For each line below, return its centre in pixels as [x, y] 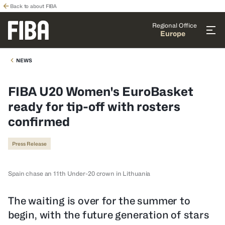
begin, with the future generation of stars [109, 215]
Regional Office [174, 25]
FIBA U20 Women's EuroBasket [101, 92]
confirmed [39, 122]
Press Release [29, 144]
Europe [173, 33]
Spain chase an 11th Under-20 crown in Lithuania [79, 174]
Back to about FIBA [34, 6]
